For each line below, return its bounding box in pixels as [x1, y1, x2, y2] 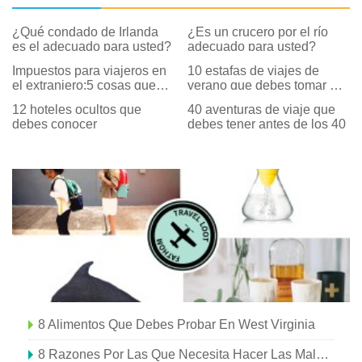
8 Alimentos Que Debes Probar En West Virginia [38, 318, 315, 332]
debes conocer [12, 117, 97, 132]
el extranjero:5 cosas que [12, 78, 156, 93]
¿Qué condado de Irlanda [12, 25, 158, 40]
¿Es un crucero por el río [187, 25, 329, 40]
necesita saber [12, 93, 96, 107]
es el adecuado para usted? [12, 40, 171, 54]
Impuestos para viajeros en [12, 64, 166, 78]
